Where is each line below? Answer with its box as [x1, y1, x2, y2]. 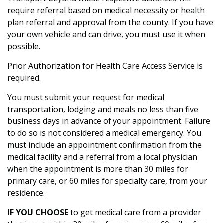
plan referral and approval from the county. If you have [7, 17, 213, 28]
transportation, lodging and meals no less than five [7, 104, 198, 114]
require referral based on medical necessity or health [7, 5, 205, 16]
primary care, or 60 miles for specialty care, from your [7, 175, 207, 186]
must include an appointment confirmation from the [7, 139, 202, 150]
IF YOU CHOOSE [7, 207, 70, 218]
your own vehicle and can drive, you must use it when [7, 29, 205, 40]
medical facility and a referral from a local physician [7, 151, 197, 162]
